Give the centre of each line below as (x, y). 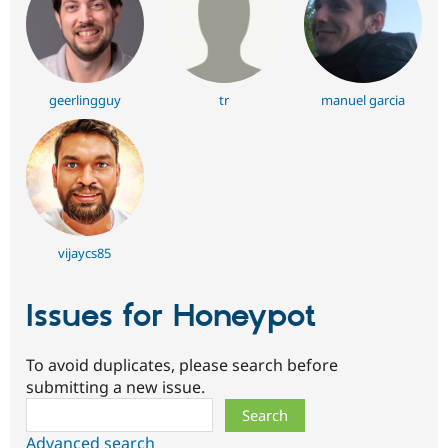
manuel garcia (363, 99)
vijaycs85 (85, 253)
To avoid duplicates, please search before (182, 364)
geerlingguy (84, 99)
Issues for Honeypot (171, 317)
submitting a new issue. (115, 386)
